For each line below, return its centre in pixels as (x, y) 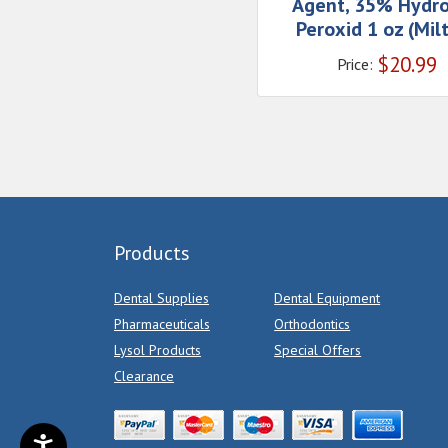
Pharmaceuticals (162, 324)
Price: (355, 64)
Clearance (144, 376)
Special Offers (318, 350)
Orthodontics (312, 324)
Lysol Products (157, 350)
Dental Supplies (161, 298)
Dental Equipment (327, 298)
